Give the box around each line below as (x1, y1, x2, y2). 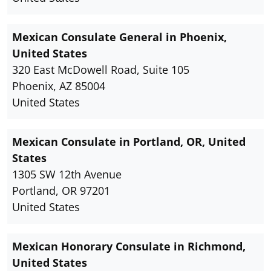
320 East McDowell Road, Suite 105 (12, 62, 189, 77)
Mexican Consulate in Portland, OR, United (12, 134, 246, 149)
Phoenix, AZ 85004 (12, 79, 105, 94)
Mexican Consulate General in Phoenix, (12, 30, 227, 45)
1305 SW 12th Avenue (12, 167, 122, 182)
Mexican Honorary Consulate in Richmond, (12, 239, 246, 254)
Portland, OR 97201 (12, 183, 110, 198)
